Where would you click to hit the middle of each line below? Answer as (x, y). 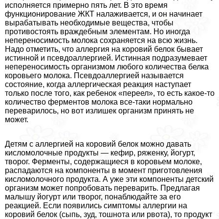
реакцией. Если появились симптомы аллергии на (96, 205)
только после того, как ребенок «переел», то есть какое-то (110, 93)
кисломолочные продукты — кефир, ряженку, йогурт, (100, 153)
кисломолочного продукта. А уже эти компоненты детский (109, 179)
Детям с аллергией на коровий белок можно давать (98, 144)
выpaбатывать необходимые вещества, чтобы (89, 22)
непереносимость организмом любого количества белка (107, 66)
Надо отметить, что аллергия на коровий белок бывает (104, 49)
